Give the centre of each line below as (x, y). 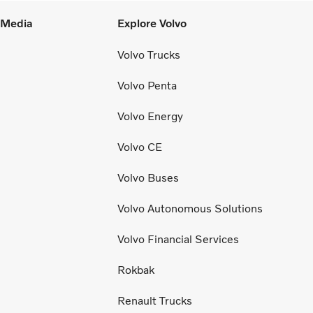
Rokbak (136, 270)
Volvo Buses (148, 178)
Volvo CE (140, 147)
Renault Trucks (155, 301)
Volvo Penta (147, 86)
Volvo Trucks (149, 55)
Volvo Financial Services (178, 240)
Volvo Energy (150, 117)
